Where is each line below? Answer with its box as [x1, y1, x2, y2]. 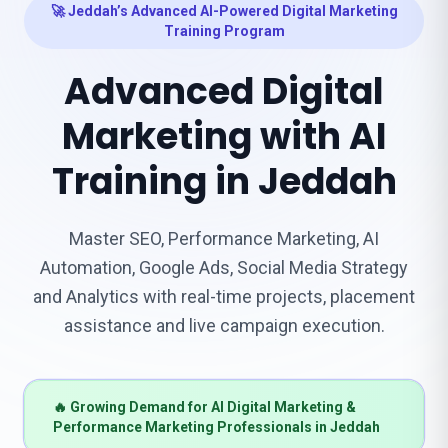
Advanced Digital [64, 66, 384, 117]
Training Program [163, 23, 285, 39]
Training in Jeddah [51, 156, 397, 207]
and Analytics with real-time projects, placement [33, 286, 415, 307]
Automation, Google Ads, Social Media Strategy [40, 257, 408, 278]
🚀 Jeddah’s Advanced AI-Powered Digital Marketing [50, 3, 398, 19]
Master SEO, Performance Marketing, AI [69, 228, 379, 249]
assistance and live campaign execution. [63, 315, 385, 336]
